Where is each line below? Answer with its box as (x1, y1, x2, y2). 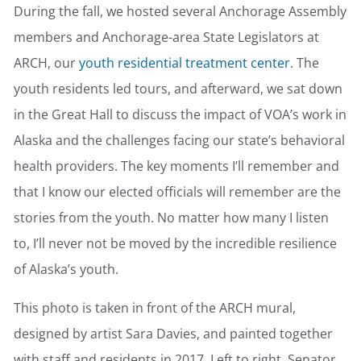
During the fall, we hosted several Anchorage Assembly (14, 2, 346, 21)
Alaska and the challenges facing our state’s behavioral (14, 131, 345, 150)
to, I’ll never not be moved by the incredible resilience (14, 234, 337, 253)
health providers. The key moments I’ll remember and (14, 157, 339, 176)
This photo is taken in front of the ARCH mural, (14, 299, 296, 317)
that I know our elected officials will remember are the (14, 183, 341, 201)
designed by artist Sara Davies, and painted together (14, 325, 333, 343)
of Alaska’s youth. (14, 260, 118, 279)
